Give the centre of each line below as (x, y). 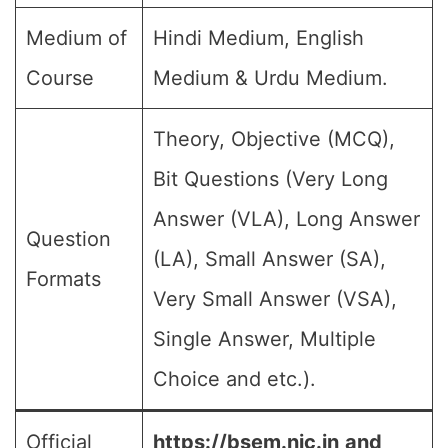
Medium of (76, 38)
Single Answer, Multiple (264, 339)
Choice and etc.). (234, 379)
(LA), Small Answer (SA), (269, 259)
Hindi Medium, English (258, 38)
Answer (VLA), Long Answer (286, 219)
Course (60, 78)
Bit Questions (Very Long (270, 179)
